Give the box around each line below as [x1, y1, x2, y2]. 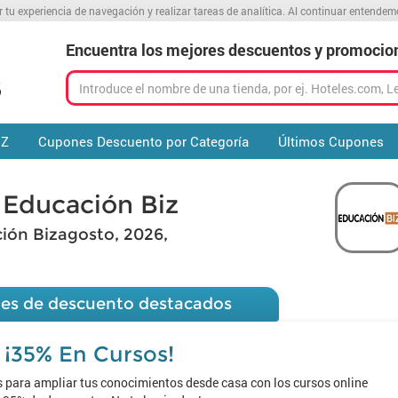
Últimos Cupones [277, 132, 384, 150]
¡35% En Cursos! [4, 341, 174, 367]
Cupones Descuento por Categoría [37, 132, 249, 150]
